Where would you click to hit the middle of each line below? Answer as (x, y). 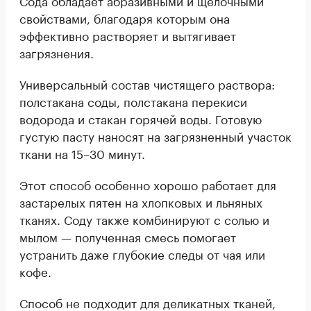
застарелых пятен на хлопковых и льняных (141, 201)
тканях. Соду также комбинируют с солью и (144, 218)
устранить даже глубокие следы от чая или (142, 253)
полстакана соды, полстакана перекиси (133, 100)
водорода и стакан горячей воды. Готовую (141, 118)
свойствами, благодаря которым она (125, 17)
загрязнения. (57, 52)
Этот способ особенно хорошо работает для (148, 184)
